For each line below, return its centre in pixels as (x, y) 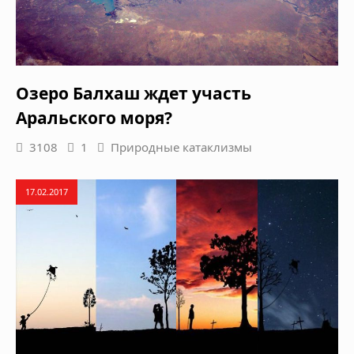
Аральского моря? (94, 117)
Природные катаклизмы (181, 147)
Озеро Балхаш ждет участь (134, 93)
